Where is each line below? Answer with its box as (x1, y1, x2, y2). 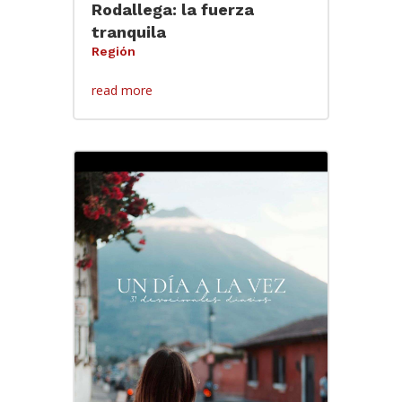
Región (91, 44, 135, 59)
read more (91, 82, 153, 100)
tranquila (91, 22, 170, 42)
